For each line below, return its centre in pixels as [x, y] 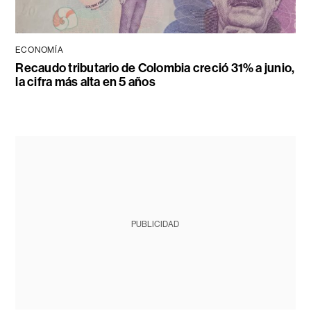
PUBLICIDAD [155, 225]
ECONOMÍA [40, 50]
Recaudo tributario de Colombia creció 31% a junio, [155, 68]
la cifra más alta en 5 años [85, 82]
